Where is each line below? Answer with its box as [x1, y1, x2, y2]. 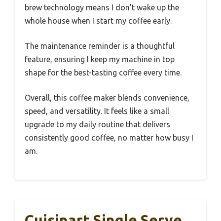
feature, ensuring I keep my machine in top [25, 54, 175, 64]
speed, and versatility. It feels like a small [25, 106, 169, 115]
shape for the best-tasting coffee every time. [25, 68, 182, 77]
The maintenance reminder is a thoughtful [25, 41, 175, 50]
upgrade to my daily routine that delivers [25, 119, 170, 129]
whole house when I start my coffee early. [25, 16, 172, 25]
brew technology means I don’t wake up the [25, 2, 179, 12]
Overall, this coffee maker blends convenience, [25, 93, 189, 102]
